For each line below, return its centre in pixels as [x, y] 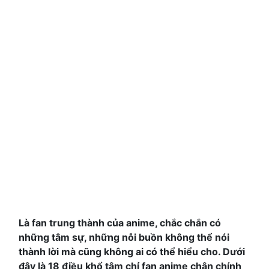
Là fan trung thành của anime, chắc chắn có [120, 223]
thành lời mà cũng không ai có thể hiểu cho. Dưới [132, 252]
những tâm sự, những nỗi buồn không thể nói [124, 237]
